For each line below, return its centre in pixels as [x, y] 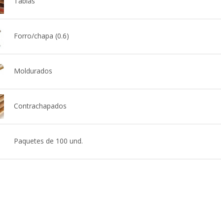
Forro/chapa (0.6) [41, 36]
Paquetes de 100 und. [48, 141]
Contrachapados [40, 106]
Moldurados [33, 71]
